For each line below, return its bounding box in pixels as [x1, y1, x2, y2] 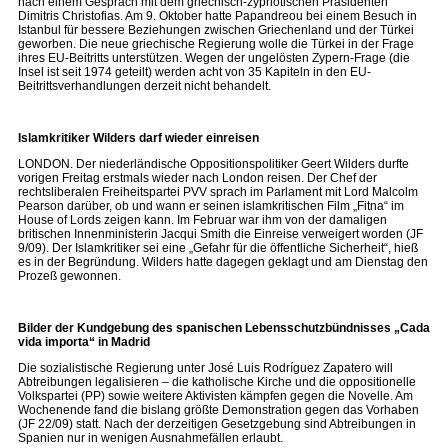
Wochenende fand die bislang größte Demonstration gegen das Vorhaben [18, 403, 419, 417]
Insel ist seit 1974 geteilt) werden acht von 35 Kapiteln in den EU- [18, 65, 371, 79]
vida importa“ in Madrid [18, 335, 150, 349]
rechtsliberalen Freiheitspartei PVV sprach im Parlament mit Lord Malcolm [18, 185, 418, 199]
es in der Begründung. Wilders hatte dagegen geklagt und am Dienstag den [18, 255, 428, 269]
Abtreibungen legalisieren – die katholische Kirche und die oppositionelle [18, 375, 416, 389]
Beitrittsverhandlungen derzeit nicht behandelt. [18, 79, 271, 93]
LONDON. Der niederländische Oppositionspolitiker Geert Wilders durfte [18, 157, 409, 171]
